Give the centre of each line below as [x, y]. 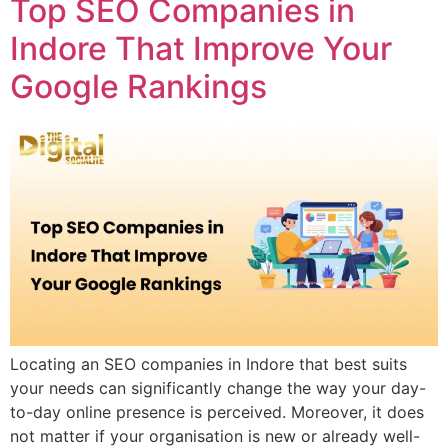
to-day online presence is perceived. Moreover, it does [217, 411]
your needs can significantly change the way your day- [218, 387]
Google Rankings [138, 86]
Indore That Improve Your [201, 48]
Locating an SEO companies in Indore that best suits [208, 363]
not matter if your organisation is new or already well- [215, 435]
